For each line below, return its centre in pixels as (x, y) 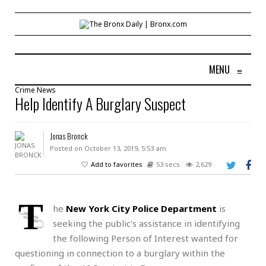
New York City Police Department (141, 208)
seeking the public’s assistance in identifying (146, 223)
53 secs (168, 164)
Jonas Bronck (69, 136)
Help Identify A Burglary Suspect (100, 103)
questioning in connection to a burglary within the (120, 253)
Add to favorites (117, 164)
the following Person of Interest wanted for (145, 238)
